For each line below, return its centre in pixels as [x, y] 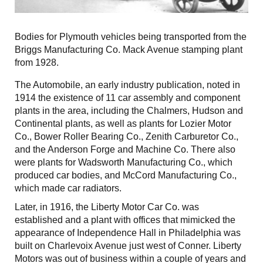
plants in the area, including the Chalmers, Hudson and [129, 110]
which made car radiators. [68, 188]
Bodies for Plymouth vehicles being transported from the [131, 36]
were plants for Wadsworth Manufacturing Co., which [124, 162]
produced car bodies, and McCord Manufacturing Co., [126, 175]
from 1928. [37, 62]
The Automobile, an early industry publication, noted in [127, 85]
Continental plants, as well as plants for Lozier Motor [123, 123]
